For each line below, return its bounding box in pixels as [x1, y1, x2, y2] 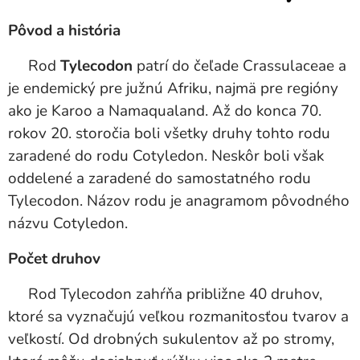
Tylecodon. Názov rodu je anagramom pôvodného [8, 190, 350, 211]
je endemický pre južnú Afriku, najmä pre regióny [8, 78, 338, 99]
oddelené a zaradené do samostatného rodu [8, 168, 311, 189]
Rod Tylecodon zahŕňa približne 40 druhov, [8, 284, 322, 305]
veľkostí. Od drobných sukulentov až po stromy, [8, 329, 334, 350]
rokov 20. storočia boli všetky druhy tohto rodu [8, 123, 330, 144]
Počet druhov [8, 248, 100, 269]
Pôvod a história [8, 20, 121, 41]
